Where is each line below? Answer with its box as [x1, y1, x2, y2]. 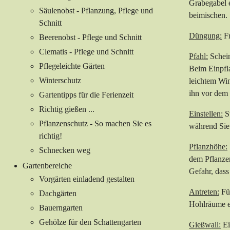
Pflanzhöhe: [189, 142, 227, 151]
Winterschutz [39, 76, 81, 85]
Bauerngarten [39, 203, 83, 213]
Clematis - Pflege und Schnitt [39, 47, 133, 56]
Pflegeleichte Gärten [39, 62, 105, 71]
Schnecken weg [39, 146, 90, 155]
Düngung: [189, 31, 222, 41]
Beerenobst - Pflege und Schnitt [39, 33, 142, 42]
